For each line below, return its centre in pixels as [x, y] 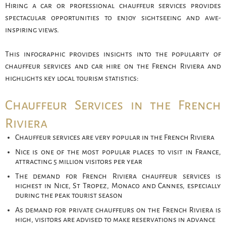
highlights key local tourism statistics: [72, 78]
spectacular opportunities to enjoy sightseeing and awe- [113, 18]
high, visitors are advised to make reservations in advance [115, 220]
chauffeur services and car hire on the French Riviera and [113, 66]
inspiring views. [32, 30]
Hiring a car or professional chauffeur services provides [113, 6]
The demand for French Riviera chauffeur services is [118, 176]
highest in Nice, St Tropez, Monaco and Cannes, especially [118, 186]
